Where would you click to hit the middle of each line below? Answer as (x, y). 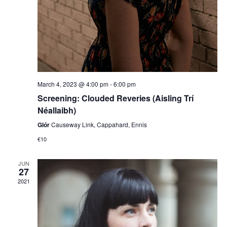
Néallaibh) (56, 110)
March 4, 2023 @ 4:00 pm (73, 84)
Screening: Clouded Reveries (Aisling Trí (115, 98)
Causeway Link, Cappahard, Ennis (99, 125)
